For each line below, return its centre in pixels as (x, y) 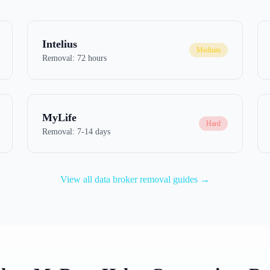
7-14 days (94, 132)
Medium (208, 50)
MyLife (60, 118)
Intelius (60, 44)
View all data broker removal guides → (135, 179)
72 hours (92, 58)
